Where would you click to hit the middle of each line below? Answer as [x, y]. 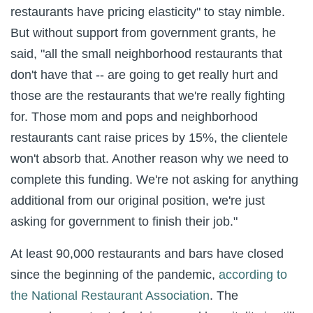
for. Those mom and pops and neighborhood [134, 116]
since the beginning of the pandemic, [113, 274]
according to [253, 274]
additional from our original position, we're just [138, 200]
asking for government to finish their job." [124, 221]
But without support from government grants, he [143, 32]
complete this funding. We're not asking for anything [154, 179]
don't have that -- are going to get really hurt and [144, 74]
